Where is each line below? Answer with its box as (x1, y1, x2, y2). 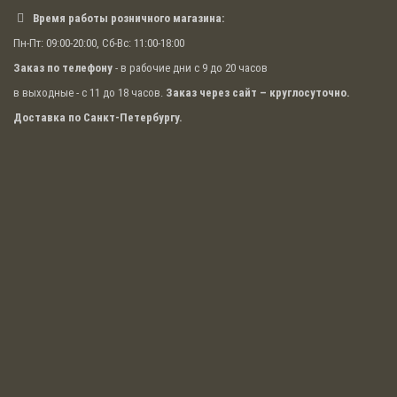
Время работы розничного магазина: (33, 12, 224, 26)
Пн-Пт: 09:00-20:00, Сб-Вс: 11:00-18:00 (13, 36, 184, 51)
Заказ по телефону (13, 61, 113, 75)
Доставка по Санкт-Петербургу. (13, 111, 183, 125)
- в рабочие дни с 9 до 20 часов (113, 61, 268, 75)
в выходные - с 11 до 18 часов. (13, 86, 166, 100)
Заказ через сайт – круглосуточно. (166, 86, 350, 100)
